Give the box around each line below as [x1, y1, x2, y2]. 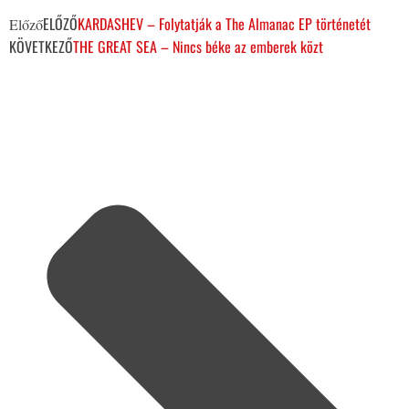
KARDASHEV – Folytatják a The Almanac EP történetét [78, 12, 371, 35]
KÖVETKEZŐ [9, 35, 73, 58]
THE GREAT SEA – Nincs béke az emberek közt [73, 35, 323, 58]
